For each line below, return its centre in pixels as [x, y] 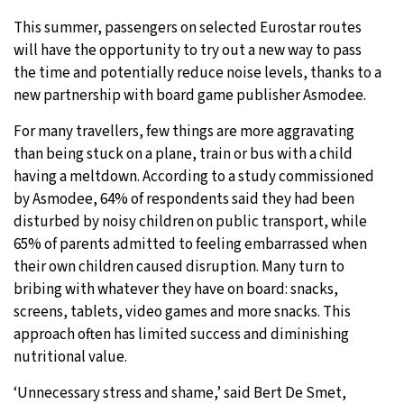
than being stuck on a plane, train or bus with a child [183, 154]
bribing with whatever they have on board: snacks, [176, 289]
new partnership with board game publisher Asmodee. [190, 95]
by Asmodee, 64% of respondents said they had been [184, 199]
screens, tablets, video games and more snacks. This [182, 312]
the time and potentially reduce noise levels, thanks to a [197, 73]
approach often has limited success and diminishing [181, 334]
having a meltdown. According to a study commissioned [194, 176]
